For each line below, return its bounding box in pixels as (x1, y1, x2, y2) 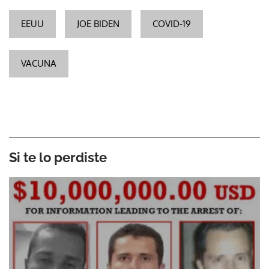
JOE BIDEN (77, 17, 119, 29)
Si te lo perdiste (9, 149, 107, 165)
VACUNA (21, 57, 56, 69)
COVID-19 (153, 17, 191, 29)
